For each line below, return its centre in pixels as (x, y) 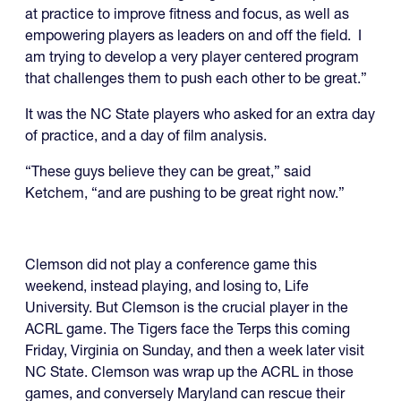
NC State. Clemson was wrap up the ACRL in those (189, 372)
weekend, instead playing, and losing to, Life (167, 286)
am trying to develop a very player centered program (192, 57)
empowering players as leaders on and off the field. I (193, 35)
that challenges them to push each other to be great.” (200, 78)
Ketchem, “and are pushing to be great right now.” (185, 193)
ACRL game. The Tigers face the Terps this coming (188, 329)
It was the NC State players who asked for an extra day (200, 114)
